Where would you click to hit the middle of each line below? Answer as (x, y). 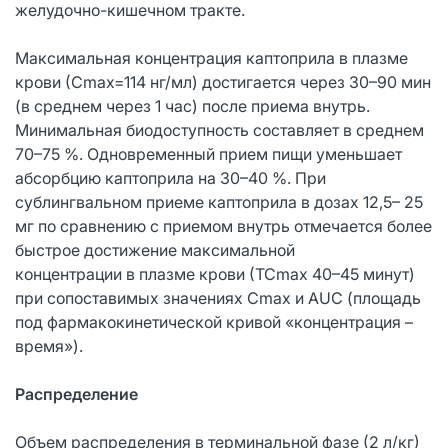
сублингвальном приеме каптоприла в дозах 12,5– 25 (219, 201)
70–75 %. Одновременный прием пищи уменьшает (208, 153)
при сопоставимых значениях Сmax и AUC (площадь (218, 297)
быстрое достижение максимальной (155, 249)
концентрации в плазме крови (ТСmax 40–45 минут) (215, 273)
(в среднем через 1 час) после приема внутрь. (192, 105)
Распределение (76, 393)
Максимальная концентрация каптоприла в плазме (211, 57)
